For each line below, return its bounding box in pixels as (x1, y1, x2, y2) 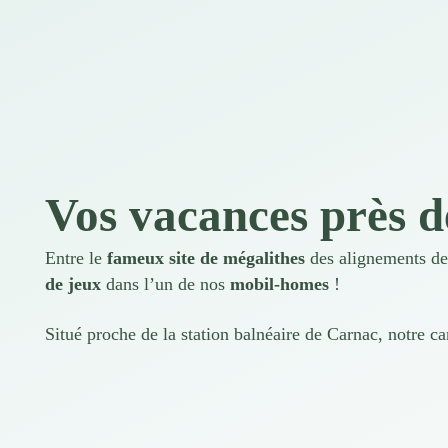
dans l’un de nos (101, 273, 230, 294)
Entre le (45, 247, 107, 268)
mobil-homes (230, 273, 329, 294)
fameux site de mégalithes (107, 247, 305, 268)
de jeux (45, 273, 101, 294)
